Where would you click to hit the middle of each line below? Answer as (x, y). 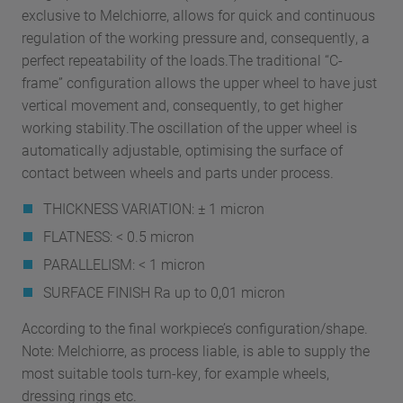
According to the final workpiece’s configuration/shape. (195, 328)
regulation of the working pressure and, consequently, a (196, 37)
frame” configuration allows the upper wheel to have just (199, 82)
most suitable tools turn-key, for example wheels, (175, 373)
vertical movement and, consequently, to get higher (182, 105)
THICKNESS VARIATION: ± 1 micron (154, 208)
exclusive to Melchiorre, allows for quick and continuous (198, 15)
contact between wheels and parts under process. (178, 172)
